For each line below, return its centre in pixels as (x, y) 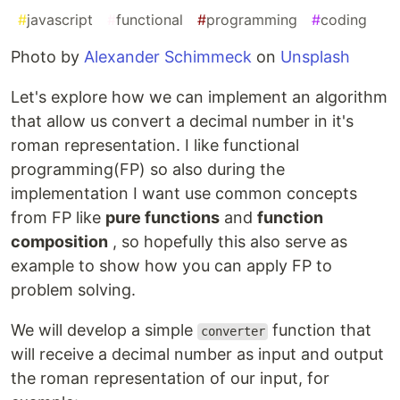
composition (59, 242)
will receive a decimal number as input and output (197, 354)
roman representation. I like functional (155, 146)
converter (233, 332)
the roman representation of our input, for (170, 379)
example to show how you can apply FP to (171, 266)
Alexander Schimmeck (168, 57)
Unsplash (315, 57)
